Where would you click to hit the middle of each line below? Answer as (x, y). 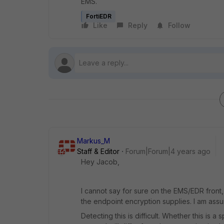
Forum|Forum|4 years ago (168, 151)
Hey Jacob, (100, 162)
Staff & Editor (98, 151)
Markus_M (93, 141)
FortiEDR (99, 16)
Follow (179, 25)
